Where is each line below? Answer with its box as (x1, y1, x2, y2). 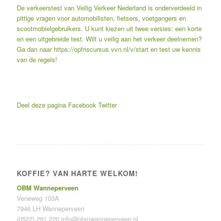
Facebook (68, 100, 96, 110)
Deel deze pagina (16, 100, 66, 110)
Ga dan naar (16, 44, 54, 54)
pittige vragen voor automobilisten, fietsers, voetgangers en (16, 13, 186, 23)
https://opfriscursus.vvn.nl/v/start (53, 44, 148, 54)
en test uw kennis (148, 44, 201, 54)
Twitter (98, 100, 117, 110)
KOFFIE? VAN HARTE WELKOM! (16, 168, 138, 179)
